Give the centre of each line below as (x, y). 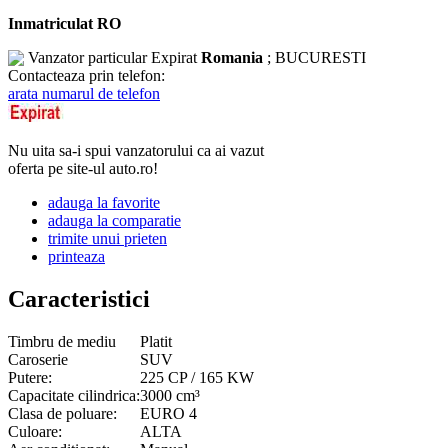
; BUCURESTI (314, 57)
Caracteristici (79, 298)
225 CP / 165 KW (197, 377)
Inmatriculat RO (64, 23)
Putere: (30, 377)
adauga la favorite (104, 202)
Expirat (174, 57)
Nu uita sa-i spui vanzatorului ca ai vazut (136, 150)
